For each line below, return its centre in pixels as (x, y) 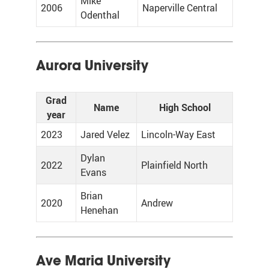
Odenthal (100, 15)
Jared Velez (105, 134)
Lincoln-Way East (178, 134)
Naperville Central (180, 8)
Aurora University (92, 65)
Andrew (157, 203)
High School (185, 107)
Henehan (99, 210)
